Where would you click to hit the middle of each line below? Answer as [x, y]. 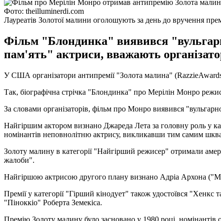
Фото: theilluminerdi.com [44, 11]
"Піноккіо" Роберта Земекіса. [53, 202]
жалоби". [19, 160]
